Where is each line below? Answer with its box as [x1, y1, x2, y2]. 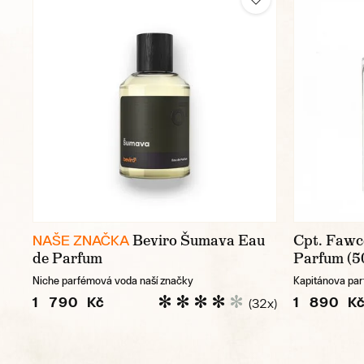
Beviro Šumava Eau [132, 230, 265, 250]
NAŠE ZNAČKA [32, 231, 129, 249]
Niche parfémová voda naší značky [32, 274, 193, 287]
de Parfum [32, 248, 102, 268]
